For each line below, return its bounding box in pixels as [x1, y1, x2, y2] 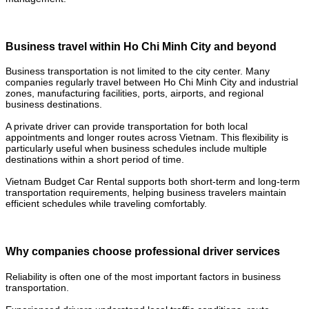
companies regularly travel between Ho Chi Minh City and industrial [6, 77, 298, 88]
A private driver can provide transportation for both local [6, 121, 248, 132]
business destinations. [6, 99, 102, 110]
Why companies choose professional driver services [6, 246, 280, 258]
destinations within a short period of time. [6, 154, 184, 166]
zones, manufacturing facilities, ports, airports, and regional [6, 88, 263, 99]
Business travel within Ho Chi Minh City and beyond [6, 40, 277, 52]
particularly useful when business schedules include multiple [6, 143, 267, 154]
